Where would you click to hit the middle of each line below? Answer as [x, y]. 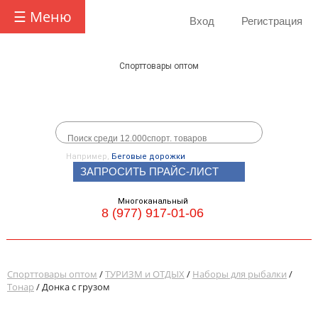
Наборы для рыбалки [240, 274]
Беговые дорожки [148, 157]
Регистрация [272, 21]
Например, [89, 157]
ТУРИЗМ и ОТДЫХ [145, 274]
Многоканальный [153, 201]
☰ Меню [43, 17]
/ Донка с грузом [72, 287]
